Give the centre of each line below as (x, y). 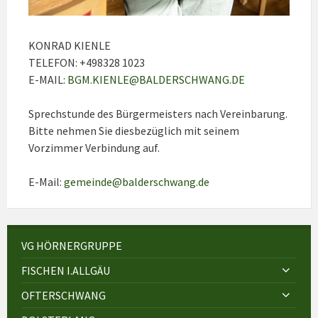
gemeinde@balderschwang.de (137, 182)
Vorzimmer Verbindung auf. (94, 148)
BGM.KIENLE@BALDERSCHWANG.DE (156, 80)
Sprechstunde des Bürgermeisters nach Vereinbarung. (158, 114)
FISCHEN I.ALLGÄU (66, 271)
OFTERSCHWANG (64, 296)
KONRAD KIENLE (70, 46)
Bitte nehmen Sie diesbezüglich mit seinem (134, 131)
